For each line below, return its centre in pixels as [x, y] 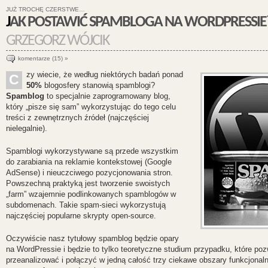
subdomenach [30, 205]
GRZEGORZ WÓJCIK [57, 41]
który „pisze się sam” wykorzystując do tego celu [91, 107]
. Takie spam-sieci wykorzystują [110, 205]
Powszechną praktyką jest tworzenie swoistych [88, 184]
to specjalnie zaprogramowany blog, [107, 96]
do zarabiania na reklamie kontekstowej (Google [89, 162]
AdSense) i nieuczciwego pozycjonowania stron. [89, 173]
